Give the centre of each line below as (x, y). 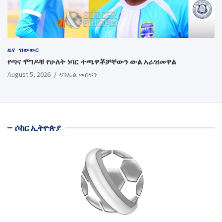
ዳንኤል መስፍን (78, 74)
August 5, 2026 (29, 74)
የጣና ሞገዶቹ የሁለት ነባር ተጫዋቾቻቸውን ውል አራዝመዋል (92, 61)
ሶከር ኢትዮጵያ (38, 128)
